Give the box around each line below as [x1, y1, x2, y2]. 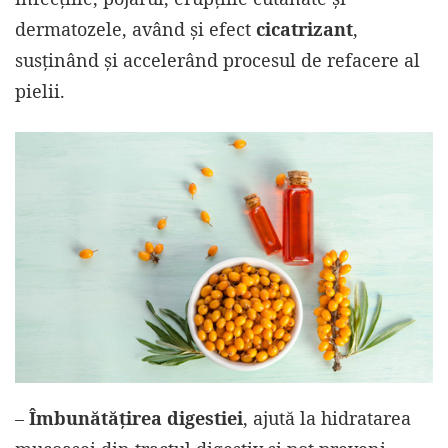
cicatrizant [256, 17, 353, 42]
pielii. [15, 79, 65, 104]
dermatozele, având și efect [15, 17, 256, 42]
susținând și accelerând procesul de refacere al [15, 48, 420, 73]
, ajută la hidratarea [243, 406, 411, 431]
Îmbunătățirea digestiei [29, 406, 243, 431]
